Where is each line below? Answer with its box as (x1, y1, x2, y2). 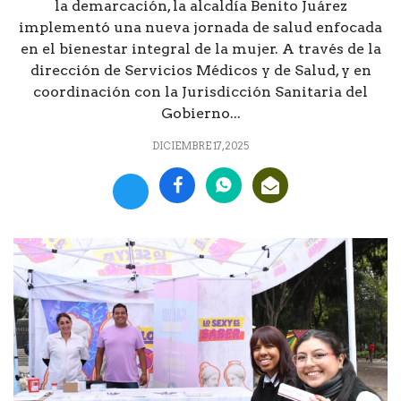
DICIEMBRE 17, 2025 (152, 139, 249, 152)
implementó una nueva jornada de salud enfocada (19, 18, 382, 36)
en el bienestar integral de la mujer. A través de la (20, 39, 381, 57)
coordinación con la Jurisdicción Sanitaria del (33, 82, 368, 100)
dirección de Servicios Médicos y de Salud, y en (30, 61, 371, 79)
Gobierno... (160, 104, 241, 122)
